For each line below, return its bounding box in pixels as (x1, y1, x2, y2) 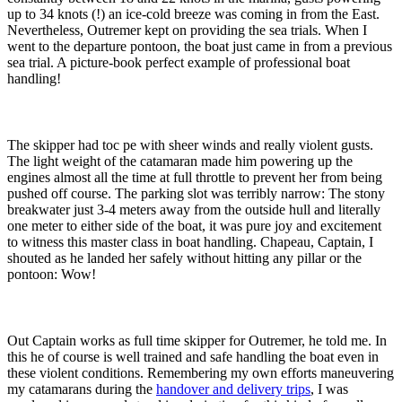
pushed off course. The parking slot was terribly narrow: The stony (7, 186, 385, 202)
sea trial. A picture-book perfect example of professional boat (7, 55, 350, 71)
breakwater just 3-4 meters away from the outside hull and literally (7, 202, 380, 218)
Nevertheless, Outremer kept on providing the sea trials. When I (7, 22, 367, 39)
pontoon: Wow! (7, 267, 96, 283)
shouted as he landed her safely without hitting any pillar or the (7, 250, 362, 267)
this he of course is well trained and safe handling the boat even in (7, 349, 379, 365)
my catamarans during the (7, 381, 156, 398)
